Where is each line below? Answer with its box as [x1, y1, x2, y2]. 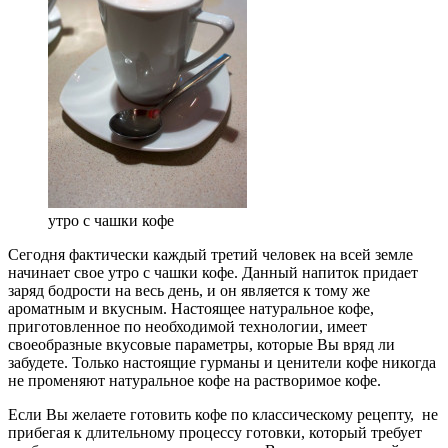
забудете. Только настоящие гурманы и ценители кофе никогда [8, 353, 436, 371]
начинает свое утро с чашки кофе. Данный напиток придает [8, 263, 418, 281]
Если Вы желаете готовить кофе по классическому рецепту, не [8, 405, 438, 423]
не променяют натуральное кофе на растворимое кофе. [8, 371, 381, 389]
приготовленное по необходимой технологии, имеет [8, 317, 367, 335]
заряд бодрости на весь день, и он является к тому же [8, 281, 370, 299]
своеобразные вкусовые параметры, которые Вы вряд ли [8, 335, 395, 353]
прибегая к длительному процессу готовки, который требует [8, 423, 422, 441]
